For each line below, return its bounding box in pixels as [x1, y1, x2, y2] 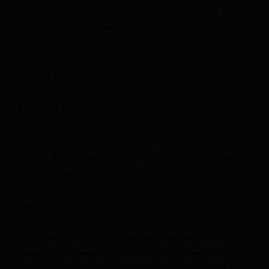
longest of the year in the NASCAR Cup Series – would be [18, 53, 243, 64]
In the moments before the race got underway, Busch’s [18, 232, 233, 243]
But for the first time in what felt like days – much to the [18, 102, 235, 113]
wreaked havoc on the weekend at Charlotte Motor [18, 5, 218, 16]
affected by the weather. [18, 70, 115, 80]
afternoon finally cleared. [18, 167, 115, 178]
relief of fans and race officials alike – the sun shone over [18, 118, 240, 129]
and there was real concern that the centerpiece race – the [18, 37, 249, 48]
